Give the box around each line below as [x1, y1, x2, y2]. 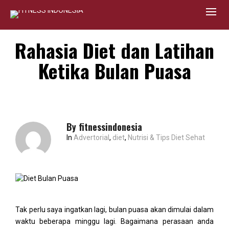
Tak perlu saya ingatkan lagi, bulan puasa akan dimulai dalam [15, 205, 214, 214]
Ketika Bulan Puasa [38, 56, 191, 85]
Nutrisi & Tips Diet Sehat [128, 133, 205, 142]
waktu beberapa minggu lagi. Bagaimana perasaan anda [15, 217, 214, 226]
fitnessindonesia [79, 120, 142, 133]
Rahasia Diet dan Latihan [15, 36, 214, 64]
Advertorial [74, 133, 109, 142]
